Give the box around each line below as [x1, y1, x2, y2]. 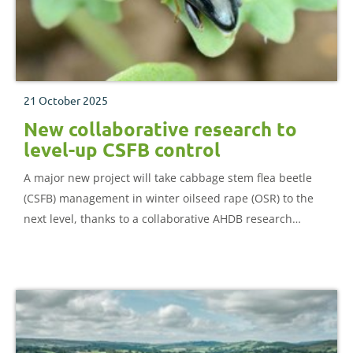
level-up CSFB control [24, 137, 221, 162]
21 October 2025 [24, 93, 108, 108]
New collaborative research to [24, 117, 297, 142]
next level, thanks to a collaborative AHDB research [24, 211, 292, 227]
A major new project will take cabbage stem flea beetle [24, 170, 312, 186]
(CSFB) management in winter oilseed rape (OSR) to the [24, 191, 314, 206]
